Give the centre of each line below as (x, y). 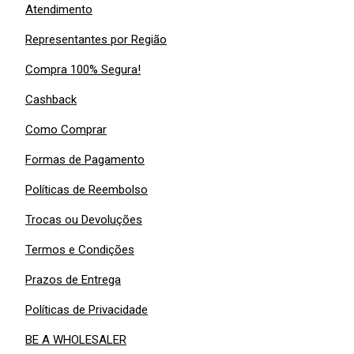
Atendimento (59, 9)
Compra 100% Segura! (83, 69)
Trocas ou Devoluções (84, 219)
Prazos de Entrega (73, 279)
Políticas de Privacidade (87, 309)
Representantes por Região (96, 39)
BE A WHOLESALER (76, 339)
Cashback (51, 99)
